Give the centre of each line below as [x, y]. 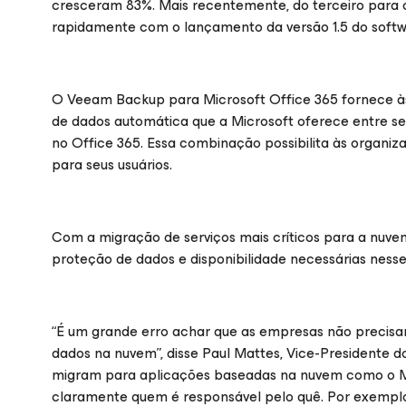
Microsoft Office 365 [271, 99]
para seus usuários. [112, 164]
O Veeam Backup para [127, 99]
